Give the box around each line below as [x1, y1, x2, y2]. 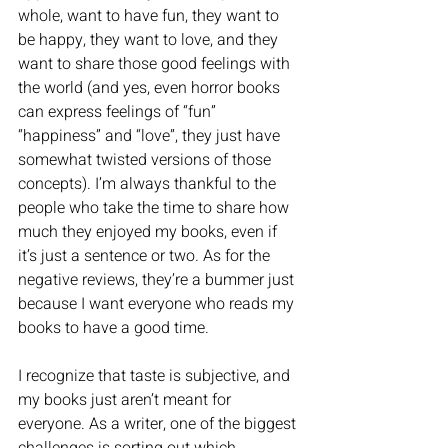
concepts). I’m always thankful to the [18, 172, 280, 197]
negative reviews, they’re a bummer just [18, 268, 298, 293]
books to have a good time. [18, 316, 213, 341]
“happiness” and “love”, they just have [18, 124, 284, 149]
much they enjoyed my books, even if [18, 220, 281, 245]
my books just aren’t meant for [18, 388, 235, 413]
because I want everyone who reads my [18, 292, 298, 317]
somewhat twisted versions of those [18, 148, 275, 173]
